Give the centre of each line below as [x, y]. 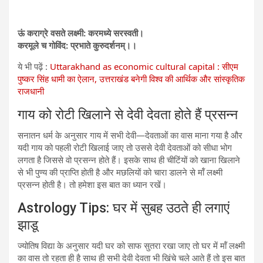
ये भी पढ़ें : [34, 66]
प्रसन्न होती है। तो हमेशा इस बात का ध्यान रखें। [92, 184]
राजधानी [31, 91]
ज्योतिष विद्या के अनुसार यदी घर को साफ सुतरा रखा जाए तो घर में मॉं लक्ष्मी [131, 245]
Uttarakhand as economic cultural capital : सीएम [144, 66]
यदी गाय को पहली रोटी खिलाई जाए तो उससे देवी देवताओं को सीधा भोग [125, 147]
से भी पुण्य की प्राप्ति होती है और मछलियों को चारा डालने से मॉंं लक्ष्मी [120, 172]
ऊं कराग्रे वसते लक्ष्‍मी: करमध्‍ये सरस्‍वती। [81, 33]
